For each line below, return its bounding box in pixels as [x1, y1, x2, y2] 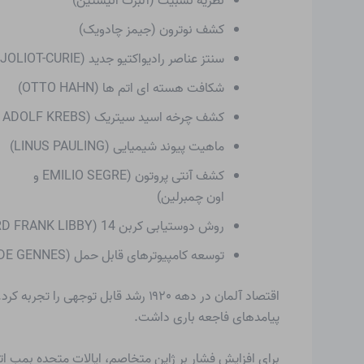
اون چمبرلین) [156, 186, 224, 208]
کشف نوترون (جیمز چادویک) [78, 19, 224, 41]
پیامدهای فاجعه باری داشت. [133, 306, 279, 328]
